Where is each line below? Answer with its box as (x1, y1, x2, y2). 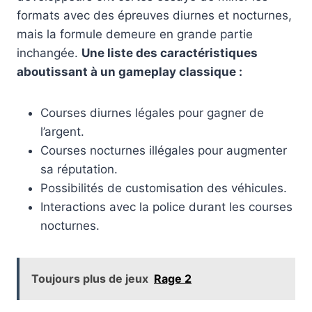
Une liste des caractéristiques (81, 45, 258, 60)
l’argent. (40, 124, 84, 139)
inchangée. (17, 45, 81, 60)
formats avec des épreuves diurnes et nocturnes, (17, 8, 292, 22)
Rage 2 (154, 271, 192, 286)
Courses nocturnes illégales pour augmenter (40, 143, 287, 157)
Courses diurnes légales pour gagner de (40, 105, 264, 120)
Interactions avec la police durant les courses (40, 199, 292, 214)
